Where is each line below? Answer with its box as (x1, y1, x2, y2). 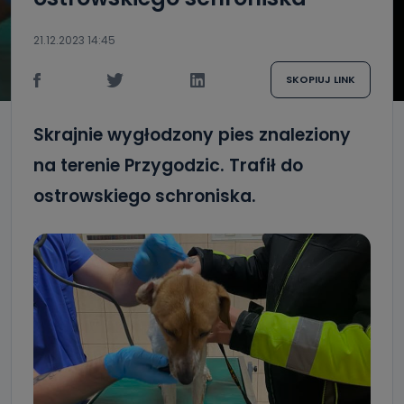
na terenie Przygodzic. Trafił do (33, 153, 303, 178)
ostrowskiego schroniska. (33, 184, 261, 208)
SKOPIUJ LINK (285, 72, 355, 87)
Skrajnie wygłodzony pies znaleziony (33, 123, 351, 147)
